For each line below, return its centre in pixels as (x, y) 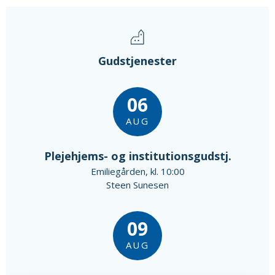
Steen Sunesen (137, 184)
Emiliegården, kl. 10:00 (137, 171)
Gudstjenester (137, 60)
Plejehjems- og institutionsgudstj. (137, 156)
